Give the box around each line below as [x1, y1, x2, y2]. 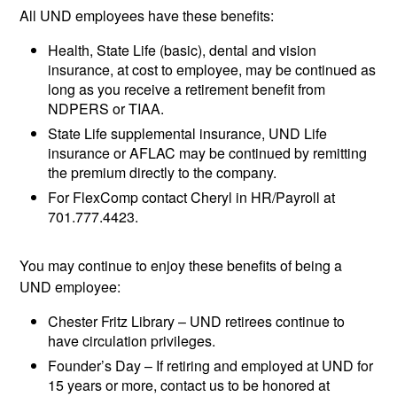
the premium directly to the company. [48, 162, 277, 183]
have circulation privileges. [48, 331, 216, 352]
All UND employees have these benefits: [19, 5, 275, 27]
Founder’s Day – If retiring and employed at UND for [48, 355, 374, 377]
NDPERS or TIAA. [48, 98, 165, 120]
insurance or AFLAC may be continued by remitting [48, 143, 368, 164]
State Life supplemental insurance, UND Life [48, 123, 328, 144]
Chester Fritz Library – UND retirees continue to [48, 311, 346, 332]
